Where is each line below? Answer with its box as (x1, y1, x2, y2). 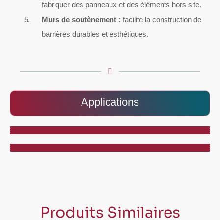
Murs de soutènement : (42, 15, 121, 24)
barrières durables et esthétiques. (42, 30, 148, 39)
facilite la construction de (121, 15, 201, 24)
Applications (81, 95, 139, 108)
